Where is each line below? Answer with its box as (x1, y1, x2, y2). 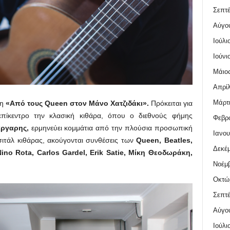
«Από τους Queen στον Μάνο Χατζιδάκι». (5, 99, 149, 107)
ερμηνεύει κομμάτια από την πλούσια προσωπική (28, 123, 193, 132)
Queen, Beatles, (136, 136, 193, 144)
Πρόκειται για (148, 99, 193, 107)
